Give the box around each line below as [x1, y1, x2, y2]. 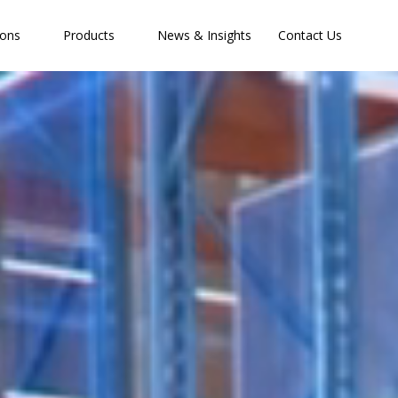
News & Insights [157, 27, 251, 44]
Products [63, 27, 115, 44]
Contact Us [278, 27, 342, 44]
